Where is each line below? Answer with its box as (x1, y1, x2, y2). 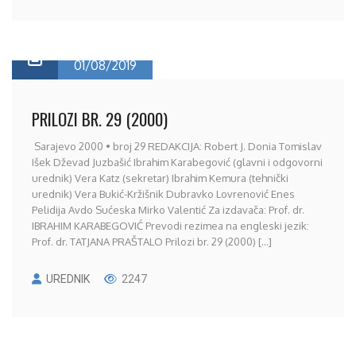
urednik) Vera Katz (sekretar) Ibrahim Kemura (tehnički (32, 172, 288, 184)
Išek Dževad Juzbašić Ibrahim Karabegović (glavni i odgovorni (32, 156, 323, 168)
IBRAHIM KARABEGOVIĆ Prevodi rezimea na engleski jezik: (32, 219, 309, 232)
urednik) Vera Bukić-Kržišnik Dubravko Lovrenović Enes (32, 188, 295, 200)
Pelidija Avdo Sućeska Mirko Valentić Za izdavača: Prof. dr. (32, 203, 304, 216)
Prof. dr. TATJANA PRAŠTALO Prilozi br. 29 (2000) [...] (32, 235, 272, 248)
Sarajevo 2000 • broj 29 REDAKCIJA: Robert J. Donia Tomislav (32, 140, 322, 153)
